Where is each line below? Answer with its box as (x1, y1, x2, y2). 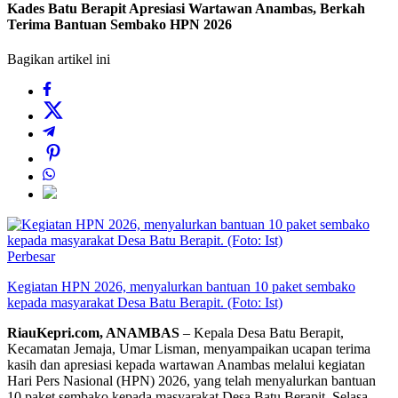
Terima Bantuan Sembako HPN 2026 (7, 17, 232, 33)
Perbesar (7, 249, 55, 265)
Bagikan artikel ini (7, 52, 110, 68)
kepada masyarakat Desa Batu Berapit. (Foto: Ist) (7, 295, 283, 311)
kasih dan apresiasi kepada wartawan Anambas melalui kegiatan (7, 357, 365, 373)
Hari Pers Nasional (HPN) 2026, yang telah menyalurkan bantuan (7, 373, 376, 389)
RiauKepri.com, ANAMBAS (7, 325, 179, 341)
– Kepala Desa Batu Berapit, (179, 325, 344, 341)
